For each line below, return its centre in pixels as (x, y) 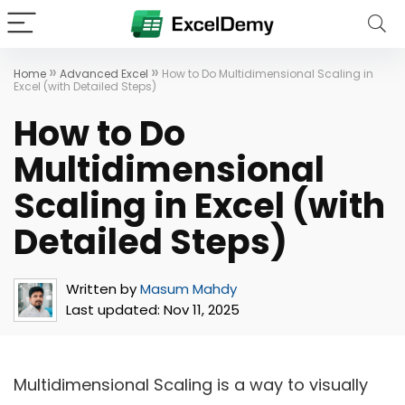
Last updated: (113, 310)
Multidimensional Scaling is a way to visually (191, 385)
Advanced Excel (104, 74)
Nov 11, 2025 (200, 310)
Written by (101, 289)
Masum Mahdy (188, 289)
